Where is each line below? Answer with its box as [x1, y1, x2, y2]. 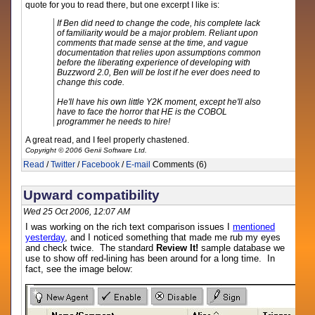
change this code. [57, 77, 125, 87]
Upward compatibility [23, 188, 160, 202]
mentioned [233, 221, 276, 232]
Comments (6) [150, 160, 207, 169]
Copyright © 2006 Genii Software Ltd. [25, 146, 148, 154]
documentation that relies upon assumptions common [57, 48, 262, 58]
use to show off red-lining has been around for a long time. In [25, 253, 276, 264]
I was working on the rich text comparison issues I [25, 221, 233, 232]
